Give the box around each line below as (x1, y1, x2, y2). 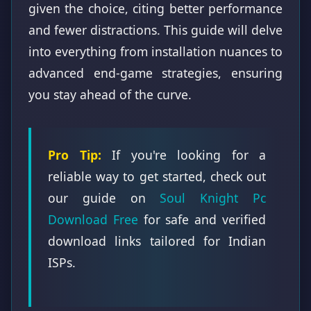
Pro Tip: (48, 146, 101, 163)
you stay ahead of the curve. (28, 85, 192, 103)
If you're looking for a (101, 146, 266, 163)
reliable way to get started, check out (48, 167, 266, 185)
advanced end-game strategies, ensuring (28, 64, 283, 81)
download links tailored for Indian (48, 232, 266, 249)
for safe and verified (137, 210, 267, 228)
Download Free (48, 210, 138, 228)
